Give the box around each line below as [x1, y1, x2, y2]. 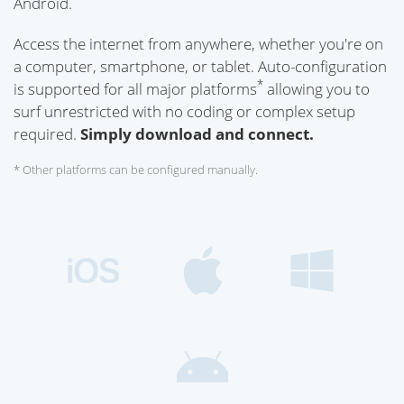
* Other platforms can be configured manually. [14, 162, 258, 179]
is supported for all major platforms [14, 78, 257, 99]
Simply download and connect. [80, 123, 314, 144]
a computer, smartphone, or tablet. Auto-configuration [14, 55, 387, 77]
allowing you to [263, 78, 370, 99]
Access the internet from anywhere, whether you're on [14, 32, 383, 54]
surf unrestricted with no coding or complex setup [14, 100, 355, 122]
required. [14, 123, 80, 144]
